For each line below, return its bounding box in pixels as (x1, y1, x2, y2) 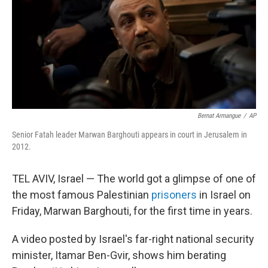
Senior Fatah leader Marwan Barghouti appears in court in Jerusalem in (12, 130, 247, 139)
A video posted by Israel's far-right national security (12, 233, 254, 245)
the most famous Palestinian (12, 188, 151, 201)
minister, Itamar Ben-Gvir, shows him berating (12, 249, 226, 261)
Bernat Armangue (197, 112, 240, 120)
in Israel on (197, 188, 251, 201)
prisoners (151, 188, 197, 201)
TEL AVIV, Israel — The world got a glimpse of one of (12, 172, 256, 185)
